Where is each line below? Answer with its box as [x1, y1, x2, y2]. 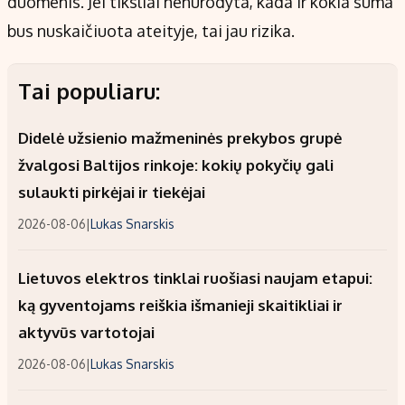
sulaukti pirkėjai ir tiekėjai [18, 183, 205, 202]
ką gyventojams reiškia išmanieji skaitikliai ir [18, 296, 343, 316]
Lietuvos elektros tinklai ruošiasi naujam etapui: [18, 268, 372, 288]
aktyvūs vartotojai [18, 323, 155, 343]
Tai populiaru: [18, 77, 160, 106]
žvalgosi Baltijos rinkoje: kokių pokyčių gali [18, 155, 334, 175]
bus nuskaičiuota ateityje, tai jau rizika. [7, 21, 295, 42]
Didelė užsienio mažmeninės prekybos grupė [18, 128, 342, 148]
